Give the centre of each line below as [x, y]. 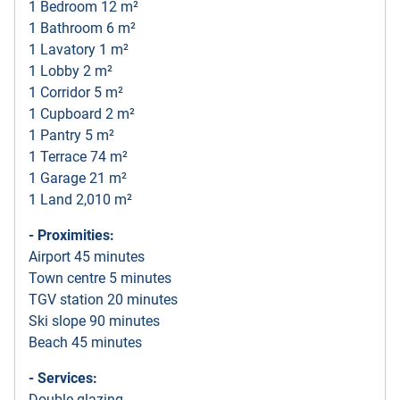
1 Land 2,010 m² [80, 200]
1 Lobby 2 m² [71, 71]
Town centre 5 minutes [100, 279]
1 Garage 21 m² [78, 179]
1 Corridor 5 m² [76, 93]
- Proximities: [71, 236]
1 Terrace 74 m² [78, 157]
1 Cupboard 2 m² [82, 114]
